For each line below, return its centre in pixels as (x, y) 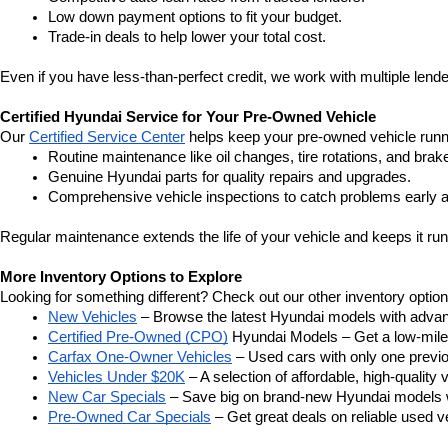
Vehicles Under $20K (116, 377)
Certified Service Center (107, 137)
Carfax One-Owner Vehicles (140, 357)
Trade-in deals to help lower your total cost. (187, 37)
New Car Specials (107, 397)
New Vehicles (92, 317)
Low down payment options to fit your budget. (195, 17)
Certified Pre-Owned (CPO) (138, 337)
